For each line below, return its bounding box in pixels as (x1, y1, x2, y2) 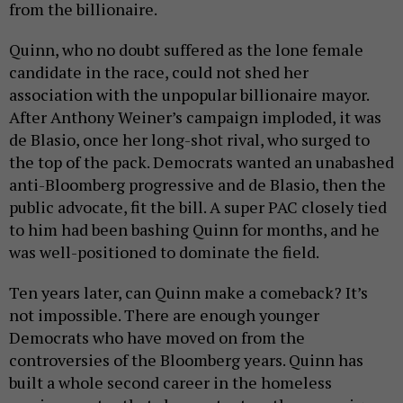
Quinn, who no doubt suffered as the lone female (9, 38, 363, 60)
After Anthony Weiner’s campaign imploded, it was (9, 105, 381, 128)
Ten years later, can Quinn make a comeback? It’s (9, 281, 368, 303)
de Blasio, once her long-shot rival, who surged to (9, 128, 370, 150)
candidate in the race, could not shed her (9, 60, 309, 83)
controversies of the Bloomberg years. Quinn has (9, 348, 363, 371)
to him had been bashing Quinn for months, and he (9, 218, 380, 240)
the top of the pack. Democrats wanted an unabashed (9, 150, 394, 173)
